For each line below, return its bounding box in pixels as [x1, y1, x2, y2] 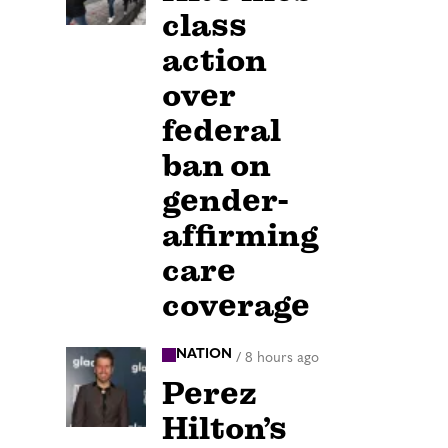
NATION [176, 347, 232, 363]
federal [162, 111, 281, 151]
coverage [162, 286, 310, 326]
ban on [162, 146, 271, 186]
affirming [162, 216, 319, 256]
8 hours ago [245, 350, 319, 366]
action [162, 41, 267, 81]
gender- [162, 181, 288, 221]
